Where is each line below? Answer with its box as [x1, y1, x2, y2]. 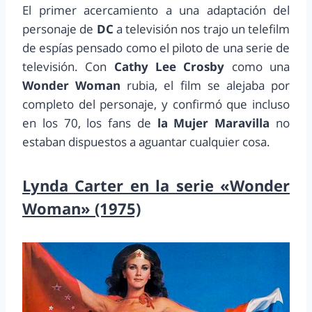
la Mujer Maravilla [157, 115, 270, 132]
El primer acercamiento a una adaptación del [22, 2, 290, 19]
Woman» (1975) [22, 198, 141, 219]
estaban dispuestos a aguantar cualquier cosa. [22, 134, 270, 150]
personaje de [22, 21, 97, 38]
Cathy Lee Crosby [114, 58, 225, 75]
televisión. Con [22, 58, 114, 75]
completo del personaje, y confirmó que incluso [22, 96, 290, 113]
